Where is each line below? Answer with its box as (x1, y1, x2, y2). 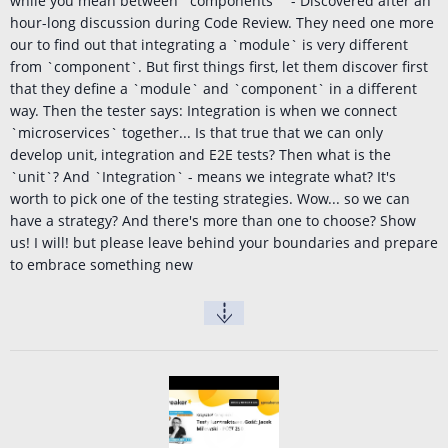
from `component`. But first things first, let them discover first (10, 57, 428, 77)
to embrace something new (10, 255, 193, 275)
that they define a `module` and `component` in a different (10, 79, 417, 99)
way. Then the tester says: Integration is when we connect (10, 101, 397, 121)
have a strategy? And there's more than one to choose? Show (10, 211, 416, 231)
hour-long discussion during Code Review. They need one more (10, 13, 434, 33)
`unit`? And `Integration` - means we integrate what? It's (10, 167, 396, 187)
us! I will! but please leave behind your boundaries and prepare (10, 233, 438, 253)
